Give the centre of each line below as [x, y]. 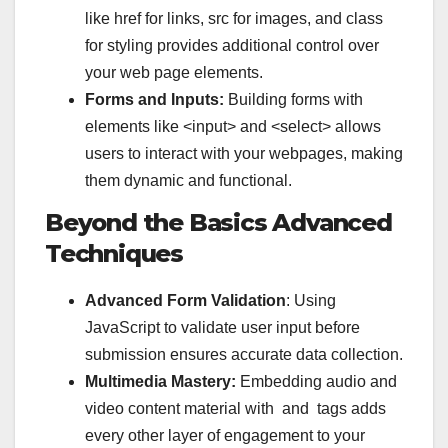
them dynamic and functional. [188, 181]
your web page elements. [174, 73]
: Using [311, 300]
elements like [134, 127]
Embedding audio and [316, 381]
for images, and [287, 19]
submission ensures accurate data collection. [244, 354]
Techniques [114, 254]
